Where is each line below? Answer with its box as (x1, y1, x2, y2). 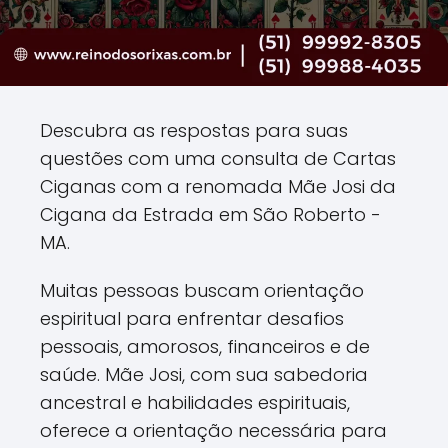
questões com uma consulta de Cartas (40, 145, 396, 171)
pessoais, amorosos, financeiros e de (40, 333, 370, 359)
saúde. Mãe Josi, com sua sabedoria (40, 361, 368, 387)
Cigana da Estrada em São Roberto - (40, 201, 381, 227)
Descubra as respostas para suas (40, 117, 348, 143)
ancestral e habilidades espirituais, (40, 389, 350, 415)
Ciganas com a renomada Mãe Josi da (40, 173, 396, 199)
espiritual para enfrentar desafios (40, 305, 344, 331)
